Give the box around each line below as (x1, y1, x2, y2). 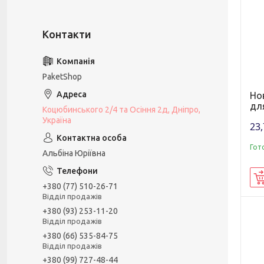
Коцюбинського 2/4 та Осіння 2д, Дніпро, (42, 105, 200, 114)
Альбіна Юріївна (42, 148, 105, 158)
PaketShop (42, 72, 82, 81)
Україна (42, 115, 71, 125)
